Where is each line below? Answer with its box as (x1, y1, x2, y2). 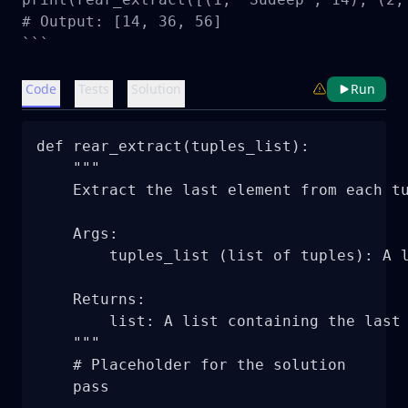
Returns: (36, 291, 146, 308)
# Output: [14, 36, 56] (22, 13, 222, 30)
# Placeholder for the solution (36, 356, 346, 373)
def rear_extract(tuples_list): (36, 138, 310, 155)
